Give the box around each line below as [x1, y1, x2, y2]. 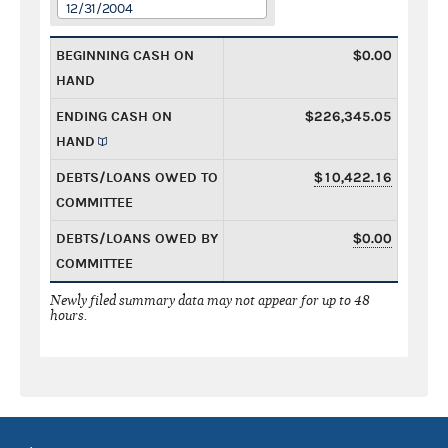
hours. [50, 306, 88, 324]
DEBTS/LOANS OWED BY [56, 229, 218, 247]
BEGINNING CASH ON [56, 46, 194, 64]
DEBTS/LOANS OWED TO [56, 168, 218, 186]
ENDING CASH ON [56, 107, 172, 125]
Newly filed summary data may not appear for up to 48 [50, 291, 370, 309]
